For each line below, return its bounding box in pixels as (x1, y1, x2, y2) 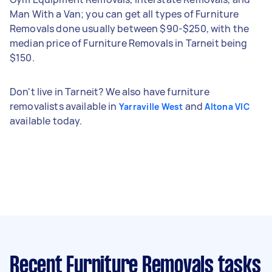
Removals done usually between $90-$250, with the (10, 21, 250, 35)
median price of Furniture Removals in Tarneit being (10, 36, 248, 50)
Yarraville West (118, 100, 183, 112)
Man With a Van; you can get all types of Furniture (10, 7, 239, 21)
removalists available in (10, 99, 119, 113)
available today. (10, 114, 83, 127)
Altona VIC (205, 100, 250, 112)
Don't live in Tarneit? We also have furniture (10, 84, 209, 98)
